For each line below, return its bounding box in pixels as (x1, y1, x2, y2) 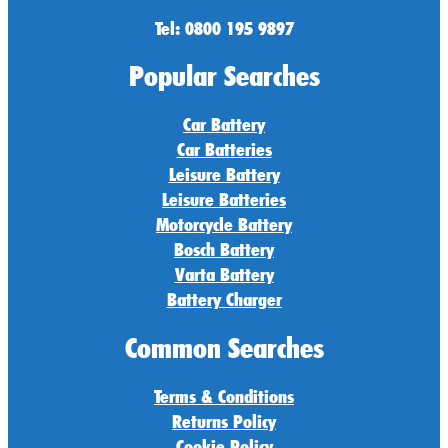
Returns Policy (172, 409, 276, 432)
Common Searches (124, 330, 324, 365)
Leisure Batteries (162, 188, 286, 211)
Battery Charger (166, 288, 282, 311)
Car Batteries (176, 138, 272, 161)
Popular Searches (128, 59, 320, 94)
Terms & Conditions (154, 384, 294, 407)
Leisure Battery (168, 163, 280, 186)
